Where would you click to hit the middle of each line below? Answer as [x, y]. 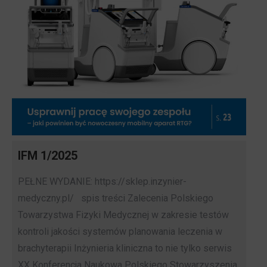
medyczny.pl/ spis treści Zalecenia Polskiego [116, 198]
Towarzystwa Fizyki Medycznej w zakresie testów [123, 215]
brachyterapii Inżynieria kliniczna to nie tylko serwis [125, 249]
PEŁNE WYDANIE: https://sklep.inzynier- [102, 182]
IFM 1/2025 [48, 156]
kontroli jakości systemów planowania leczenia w [120, 232]
